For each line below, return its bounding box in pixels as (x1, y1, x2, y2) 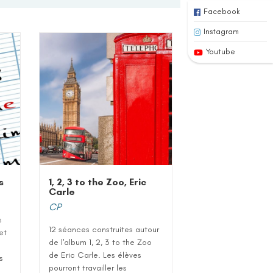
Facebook (204, 7, 240, 16)
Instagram (204, 27, 239, 36)
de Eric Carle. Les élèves (49, 249, 142, 260)
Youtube (206, 47, 235, 56)
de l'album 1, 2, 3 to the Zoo (49, 236, 152, 247)
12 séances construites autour (49, 224, 160, 235)
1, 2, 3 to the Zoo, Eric (49, 175, 147, 188)
